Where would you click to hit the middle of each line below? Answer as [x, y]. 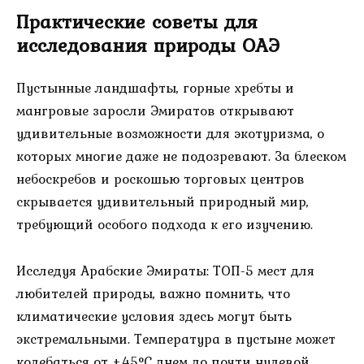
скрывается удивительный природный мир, [162, 202]
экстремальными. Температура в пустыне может [176, 339]
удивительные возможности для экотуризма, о [170, 134]
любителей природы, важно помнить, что [153, 294]
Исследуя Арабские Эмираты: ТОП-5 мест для [165, 271]
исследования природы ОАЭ [148, 44]
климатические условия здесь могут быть [154, 316]
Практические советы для [137, 21]
